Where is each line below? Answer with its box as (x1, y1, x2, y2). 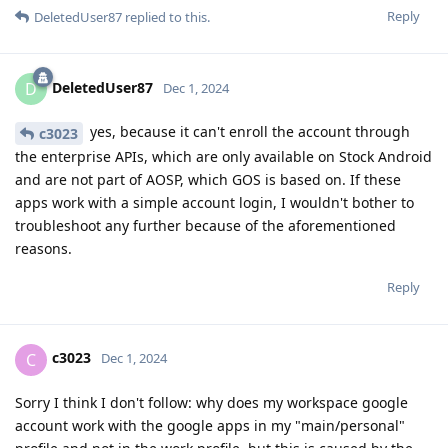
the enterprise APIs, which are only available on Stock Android (15, 146, 432, 166)
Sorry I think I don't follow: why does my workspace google (15, 392, 408, 412)
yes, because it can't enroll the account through (86, 121, 410, 141)
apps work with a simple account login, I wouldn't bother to (15, 192, 414, 212)
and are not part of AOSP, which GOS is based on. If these (15, 169, 401, 189)
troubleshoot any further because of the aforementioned (15, 215, 396, 235)
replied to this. (122, 7, 210, 26)
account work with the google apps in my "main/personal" (15, 415, 405, 435)
